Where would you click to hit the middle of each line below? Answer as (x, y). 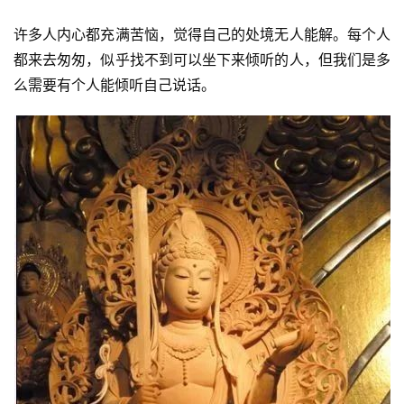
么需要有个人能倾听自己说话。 (115, 85)
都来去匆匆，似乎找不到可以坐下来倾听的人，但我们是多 (202, 60)
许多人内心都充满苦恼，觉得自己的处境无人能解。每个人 (202, 35)
